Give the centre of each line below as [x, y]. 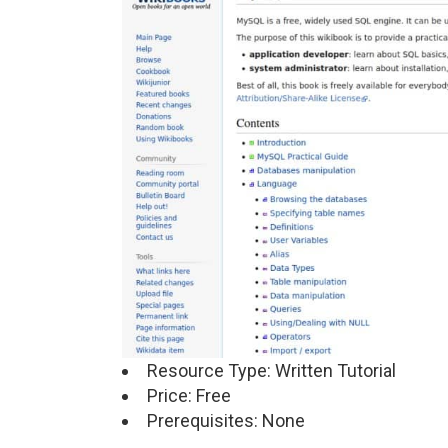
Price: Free [189, 396]
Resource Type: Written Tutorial [271, 371]
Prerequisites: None [226, 421]
